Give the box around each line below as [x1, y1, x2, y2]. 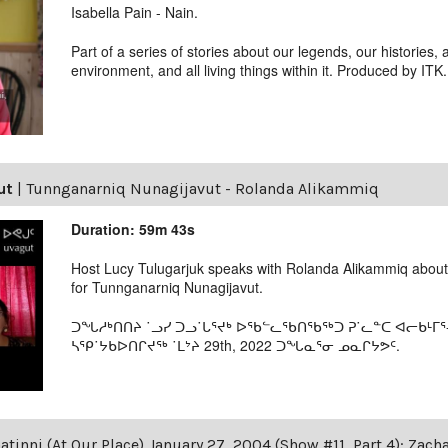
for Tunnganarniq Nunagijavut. [71, 277, 264, 298]
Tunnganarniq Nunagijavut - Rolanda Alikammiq [26, 179, 379, 199]
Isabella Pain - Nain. [71, 2, 199, 23]
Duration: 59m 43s [71, 219, 196, 240]
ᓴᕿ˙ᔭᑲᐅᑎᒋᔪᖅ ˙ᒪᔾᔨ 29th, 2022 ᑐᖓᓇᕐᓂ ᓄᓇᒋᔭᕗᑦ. [71, 335, 401, 356]
